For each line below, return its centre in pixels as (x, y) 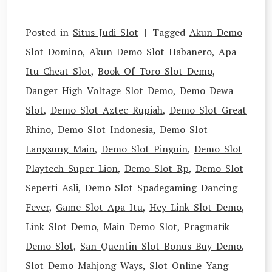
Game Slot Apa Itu (99, 207)
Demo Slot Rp (157, 168)
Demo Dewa (206, 90)
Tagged (171, 32)
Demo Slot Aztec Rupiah (107, 110)
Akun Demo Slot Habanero (151, 52)
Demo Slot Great (208, 110)
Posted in (49, 32)
